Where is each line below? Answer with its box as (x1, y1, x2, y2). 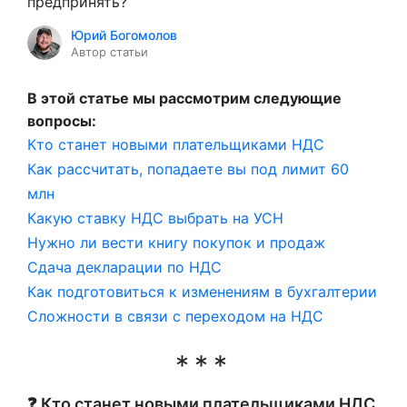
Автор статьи (71, 45, 148, 59)
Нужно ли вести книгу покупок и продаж (27, 233, 325, 252)
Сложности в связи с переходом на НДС (27, 307, 323, 325)
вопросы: (27, 112, 96, 130)
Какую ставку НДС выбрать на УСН (27, 209, 283, 227)
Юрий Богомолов (71, 27, 177, 43)
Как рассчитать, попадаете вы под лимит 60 (27, 160, 349, 178)
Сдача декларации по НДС (27, 258, 222, 276)
